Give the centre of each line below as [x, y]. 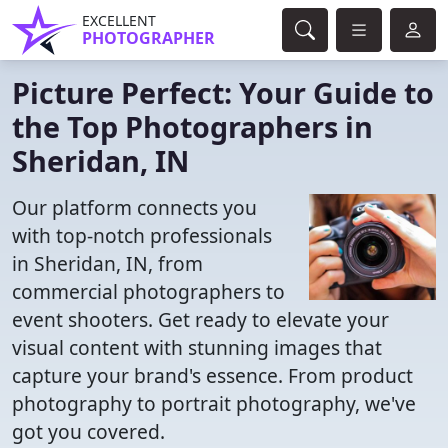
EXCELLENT [119, 20]
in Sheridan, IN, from [107, 263]
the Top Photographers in [192, 126]
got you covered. [88, 431]
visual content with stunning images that [197, 347]
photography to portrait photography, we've [214, 403]
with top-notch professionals [142, 235]
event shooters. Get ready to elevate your [200, 319]
